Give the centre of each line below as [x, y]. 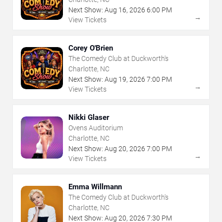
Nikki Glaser [89, 117]
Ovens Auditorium [96, 128]
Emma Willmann [95, 187]
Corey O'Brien [91, 48]
